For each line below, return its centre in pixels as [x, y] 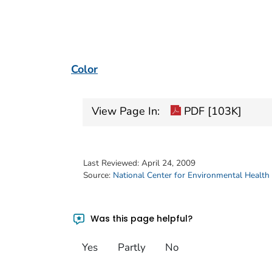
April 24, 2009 [168, 163]
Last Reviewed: [112, 163]
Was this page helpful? [141, 218]
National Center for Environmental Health [191, 175]
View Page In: [126, 111]
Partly [131, 248]
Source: [98, 175]
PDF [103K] [211, 111]
